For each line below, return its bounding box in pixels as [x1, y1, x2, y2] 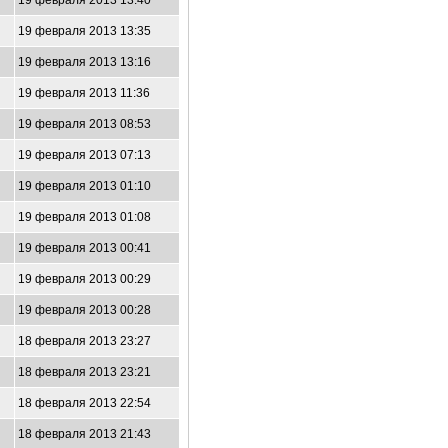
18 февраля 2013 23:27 [18, 334, 151, 348]
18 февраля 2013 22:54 [18, 396, 151, 410]
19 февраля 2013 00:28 [18, 303, 151, 317]
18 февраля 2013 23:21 [18, 365, 151, 379]
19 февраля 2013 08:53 [18, 117, 151, 131]
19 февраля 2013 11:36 [18, 86, 150, 100]
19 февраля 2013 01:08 [18, 210, 151, 224]
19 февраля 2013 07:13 [18, 148, 151, 162]
